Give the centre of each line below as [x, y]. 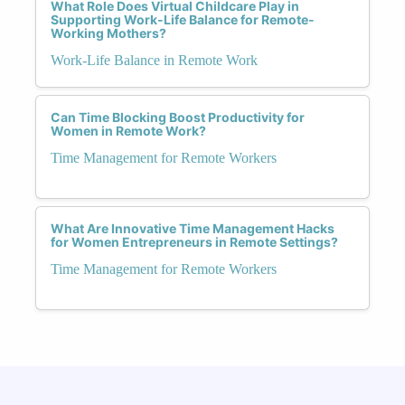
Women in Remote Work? [128, 130]
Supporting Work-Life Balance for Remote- [183, 19]
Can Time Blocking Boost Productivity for [178, 117]
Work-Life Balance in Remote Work [154, 60]
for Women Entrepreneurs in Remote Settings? [194, 241]
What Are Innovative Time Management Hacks [193, 228]
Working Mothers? [108, 33]
